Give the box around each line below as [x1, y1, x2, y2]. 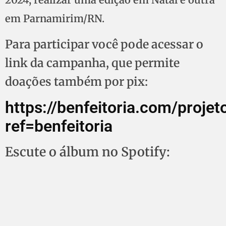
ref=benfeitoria [5, 116, 112, 136]
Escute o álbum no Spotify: [5, 144, 170, 160]
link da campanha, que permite [5, 55, 180, 71]
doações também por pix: [5, 74, 148, 89]
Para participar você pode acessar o [5, 37, 203, 52]
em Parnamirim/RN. [5, 12, 104, 25]
